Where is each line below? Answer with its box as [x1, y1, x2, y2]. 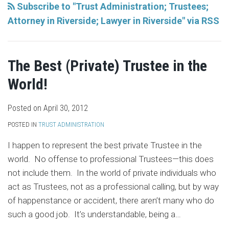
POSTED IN [8, 121, 38, 128]
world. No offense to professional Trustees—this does [8, 154, 214, 164]
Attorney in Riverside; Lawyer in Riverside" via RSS [8, 15, 219, 26]
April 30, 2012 [43, 103, 88, 113]
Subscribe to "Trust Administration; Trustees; [15, 1, 209, 12]
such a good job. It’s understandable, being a [8, 209, 175, 219]
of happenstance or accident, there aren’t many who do [8, 195, 214, 205]
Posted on [8, 103, 43, 113]
